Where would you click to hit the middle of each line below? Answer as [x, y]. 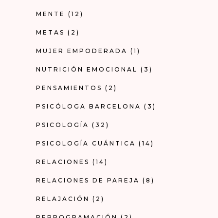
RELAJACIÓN [63, 199]
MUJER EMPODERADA [82, 51]
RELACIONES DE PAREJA [88, 180]
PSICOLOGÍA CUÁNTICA [86, 143]
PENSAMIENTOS [69, 88]
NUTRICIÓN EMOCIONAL [87, 69]
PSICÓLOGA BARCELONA [89, 106]
